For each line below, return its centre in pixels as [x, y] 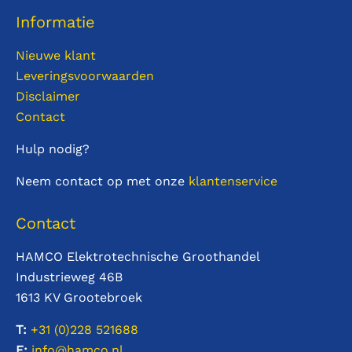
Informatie [55, 22]
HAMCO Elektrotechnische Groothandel [138, 257]
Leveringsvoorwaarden [85, 76]
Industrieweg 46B [69, 277]
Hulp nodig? [53, 149]
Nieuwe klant [56, 56]
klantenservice [233, 181]
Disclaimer [48, 97]
